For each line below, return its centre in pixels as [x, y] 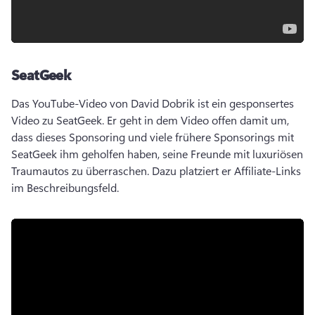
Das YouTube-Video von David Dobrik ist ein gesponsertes [153, 103]
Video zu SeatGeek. [59, 120]
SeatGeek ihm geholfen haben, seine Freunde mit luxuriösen [157, 154]
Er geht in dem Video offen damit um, [198, 120]
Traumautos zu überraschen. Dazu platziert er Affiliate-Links [156, 171]
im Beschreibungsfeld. [66, 187]
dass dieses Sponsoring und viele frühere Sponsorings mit [153, 137]
